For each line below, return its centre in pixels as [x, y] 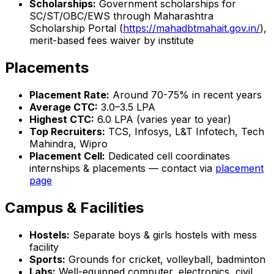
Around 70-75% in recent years [186, 94]
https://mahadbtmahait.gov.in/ [191, 28]
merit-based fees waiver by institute [112, 40]
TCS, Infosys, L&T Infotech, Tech [185, 131]
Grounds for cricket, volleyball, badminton [165, 259]
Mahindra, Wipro [68, 143]
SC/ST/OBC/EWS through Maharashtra [121, 16]
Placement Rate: [69, 94]
